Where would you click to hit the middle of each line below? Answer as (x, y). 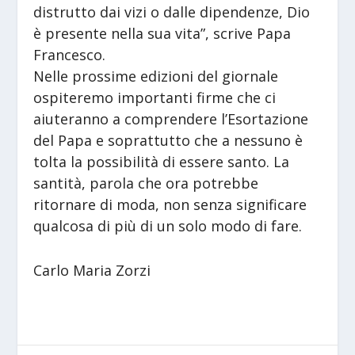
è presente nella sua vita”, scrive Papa (162, 34)
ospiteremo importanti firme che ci (155, 98)
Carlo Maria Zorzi (92, 270)
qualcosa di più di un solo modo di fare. (168, 226)
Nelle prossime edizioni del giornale (156, 76)
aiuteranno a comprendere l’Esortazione (171, 119)
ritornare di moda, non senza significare (170, 205)
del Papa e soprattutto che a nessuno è (168, 141)
